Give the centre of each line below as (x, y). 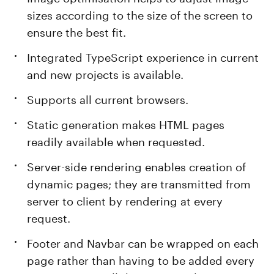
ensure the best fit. (77, 31)
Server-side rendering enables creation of (137, 165)
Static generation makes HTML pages (126, 123)
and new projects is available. (106, 73)
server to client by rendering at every (125, 199)
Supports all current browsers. (108, 98)
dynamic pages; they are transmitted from (139, 182)
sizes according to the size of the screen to (140, 13)
